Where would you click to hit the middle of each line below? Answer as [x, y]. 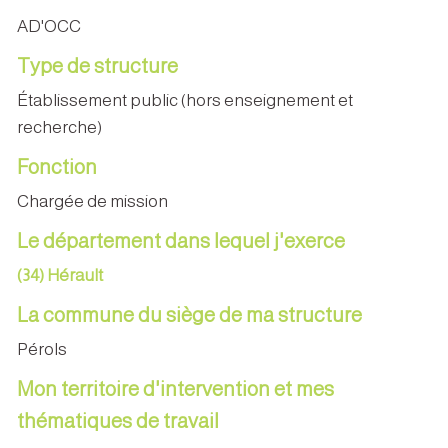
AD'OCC [49, 26]
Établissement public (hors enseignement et [185, 100]
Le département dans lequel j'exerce [183, 240]
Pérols [42, 349]
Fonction [57, 166]
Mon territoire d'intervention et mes [175, 388]
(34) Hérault [60, 275]
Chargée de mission [92, 201]
